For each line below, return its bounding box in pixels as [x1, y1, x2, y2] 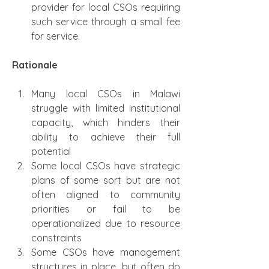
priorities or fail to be [31, 203, 180, 215]
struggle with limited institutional [31, 102, 180, 114]
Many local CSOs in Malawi [31, 88, 180, 100]
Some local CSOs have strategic [31, 160, 180, 172]
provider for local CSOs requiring [31, 1, 180, 13]
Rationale [12, 59, 58, 71]
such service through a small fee [31, 16, 180, 28]
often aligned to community [31, 189, 180, 201]
